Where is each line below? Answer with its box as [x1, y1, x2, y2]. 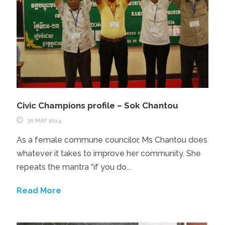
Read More [16, 185, 61, 195]
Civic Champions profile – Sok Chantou [16, 100, 178, 110]
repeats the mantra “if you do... [16, 162, 131, 172]
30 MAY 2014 [27, 117, 62, 124]
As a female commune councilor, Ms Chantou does [16, 135, 207, 145]
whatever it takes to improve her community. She [16, 148, 201, 158]
